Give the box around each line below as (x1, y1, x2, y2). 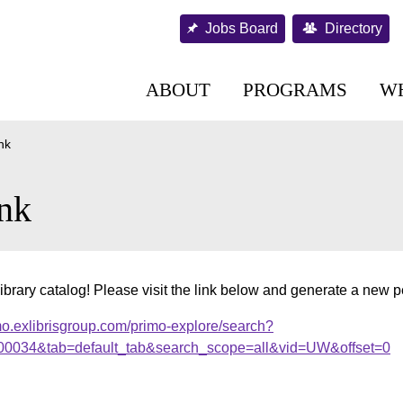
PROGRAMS (243, 79, 347, 100)
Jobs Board (205, 21, 278, 36)
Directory (325, 21, 382, 36)
